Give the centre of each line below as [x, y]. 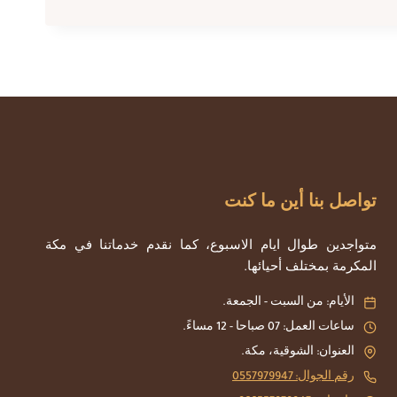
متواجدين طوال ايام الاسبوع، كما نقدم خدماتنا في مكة [211, 247]
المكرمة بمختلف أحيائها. [310, 269]
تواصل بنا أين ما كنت [300, 204]
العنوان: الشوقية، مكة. [298, 352]
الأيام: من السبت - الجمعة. [288, 303]
